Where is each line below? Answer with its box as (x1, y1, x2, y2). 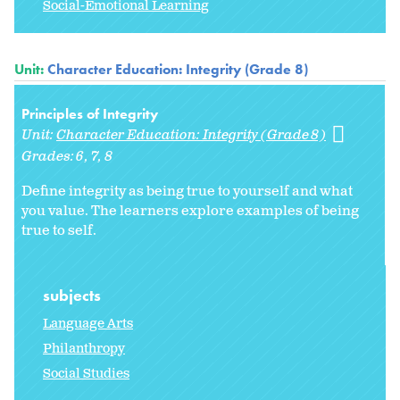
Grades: (21, 146, 77, 166)
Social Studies (43, 365, 129, 383)
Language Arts (43, 315, 133, 333)
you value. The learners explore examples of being (21, 201, 359, 221)
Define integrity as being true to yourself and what (21, 181, 353, 201)
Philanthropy (43, 340, 125, 358)
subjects (43, 285, 104, 306)
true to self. (21, 221, 96, 240)
